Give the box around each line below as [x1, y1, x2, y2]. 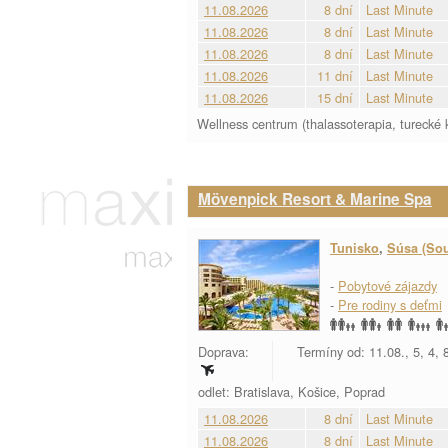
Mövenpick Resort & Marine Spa [198, 188, 432, 210]
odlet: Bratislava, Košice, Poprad [198, 382, 389, 401]
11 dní [317, 66, 353, 85]
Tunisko [330, 239, 379, 257]
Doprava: [198, 342, 253, 361]
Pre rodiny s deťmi [338, 295, 442, 314]
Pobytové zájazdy [338, 276, 437, 295]
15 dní [317, 88, 353, 107]
